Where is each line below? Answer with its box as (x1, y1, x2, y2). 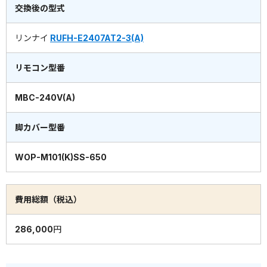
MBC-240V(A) (15, 92, 75, 103)
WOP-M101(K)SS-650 (15, 152, 107, 163)
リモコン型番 (15, 63, 65, 73)
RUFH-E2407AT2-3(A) (50, 33, 144, 44)
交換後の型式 (15, 3, 65, 14)
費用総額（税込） (15, 194, 82, 205)
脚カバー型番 (15, 122, 65, 133)
